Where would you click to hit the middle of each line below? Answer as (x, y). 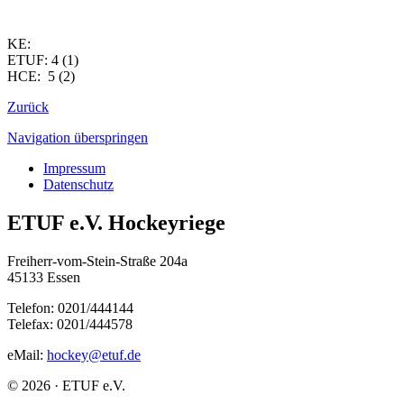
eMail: (27, 354)
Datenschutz (78, 184)
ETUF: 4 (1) (43, 60)
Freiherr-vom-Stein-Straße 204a (97, 261)
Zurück (28, 106)
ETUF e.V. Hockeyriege (116, 222)
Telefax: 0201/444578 (70, 324)
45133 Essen (44, 277)
